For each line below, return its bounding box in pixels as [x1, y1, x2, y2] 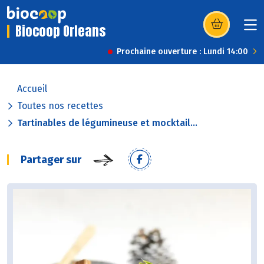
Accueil [17, 83, 47, 95]
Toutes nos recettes [17, 100, 103, 112]
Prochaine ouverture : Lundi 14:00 [117, 47, 248, 57]
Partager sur [21, 153, 81, 167]
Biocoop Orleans [15, 21, 105, 41]
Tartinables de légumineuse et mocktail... [17, 117, 197, 129]
